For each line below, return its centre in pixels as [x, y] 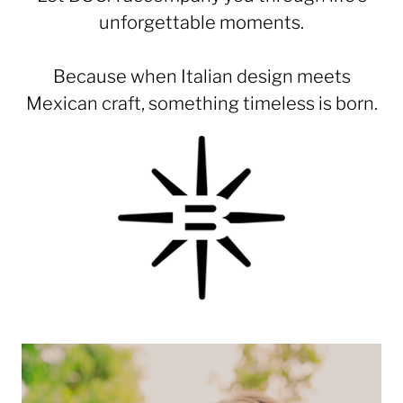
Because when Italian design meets [201, 76]
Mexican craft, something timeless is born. [201, 103]
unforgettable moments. [201, 22]
